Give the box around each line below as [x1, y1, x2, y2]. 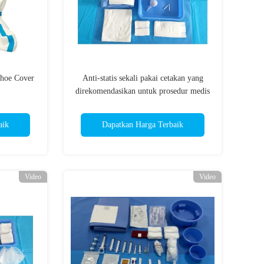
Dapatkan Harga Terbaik [102, 120, 183, 129]
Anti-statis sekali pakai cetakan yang [82, 74, 203, 82]
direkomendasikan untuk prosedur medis [75, 87, 210, 95]
